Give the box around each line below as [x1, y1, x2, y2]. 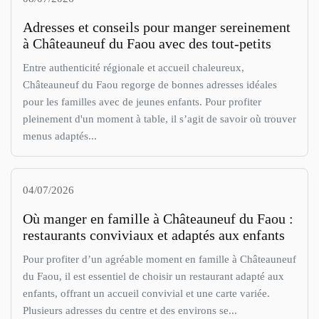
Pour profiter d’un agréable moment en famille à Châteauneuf [23, 253, 296, 266]
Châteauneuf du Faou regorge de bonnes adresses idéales [23, 78, 277, 91]
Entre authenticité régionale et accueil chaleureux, [23, 61, 244, 74]
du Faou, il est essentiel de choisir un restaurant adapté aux [23, 270, 284, 283]
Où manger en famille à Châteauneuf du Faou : [23, 211, 293, 227]
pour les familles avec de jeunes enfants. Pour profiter [23, 95, 261, 108]
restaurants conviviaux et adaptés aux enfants [23, 227, 285, 244]
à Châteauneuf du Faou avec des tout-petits [23, 36, 271, 52]
